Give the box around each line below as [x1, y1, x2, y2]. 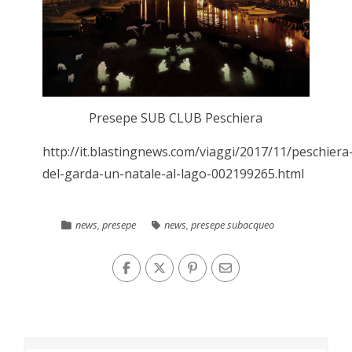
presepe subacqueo [191, 218, 275, 233]
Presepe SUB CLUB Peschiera [89, 109, 263, 127]
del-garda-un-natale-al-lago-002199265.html [42, 165, 304, 183]
